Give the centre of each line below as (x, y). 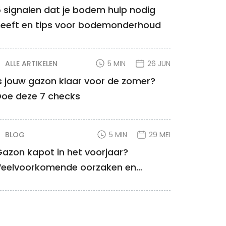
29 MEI (160, 135)
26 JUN (159, 64)
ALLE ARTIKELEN (32, 64)
